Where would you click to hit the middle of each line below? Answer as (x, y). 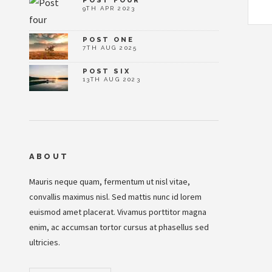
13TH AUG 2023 (112, 80)
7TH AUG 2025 (110, 48)
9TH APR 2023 (109, 8)
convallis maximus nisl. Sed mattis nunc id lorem (115, 197)
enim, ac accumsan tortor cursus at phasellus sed (119, 227)
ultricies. (45, 243)
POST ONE (108, 40)
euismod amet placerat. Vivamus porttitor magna (118, 212)
